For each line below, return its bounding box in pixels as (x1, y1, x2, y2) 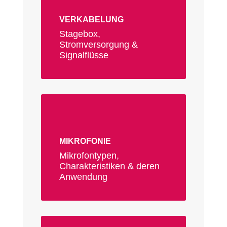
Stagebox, (59, 29, 100, 40)
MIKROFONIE (59, 137, 111, 146)
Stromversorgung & (59, 40, 138, 50)
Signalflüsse (59, 50, 108, 61)
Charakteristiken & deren (59, 161, 160, 172)
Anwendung (59, 172, 107, 182)
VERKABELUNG (59, 15, 124, 24)
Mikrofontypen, (59, 150, 119, 161)
